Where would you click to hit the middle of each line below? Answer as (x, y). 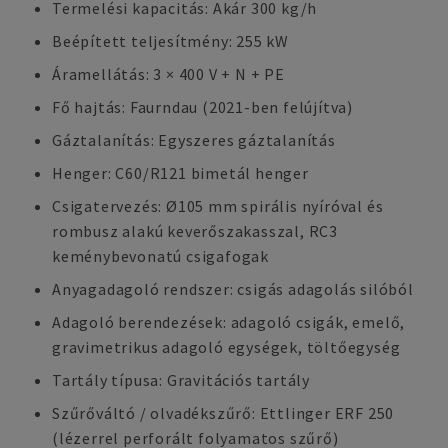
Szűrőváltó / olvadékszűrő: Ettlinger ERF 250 (223, 413)
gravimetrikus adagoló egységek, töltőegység (226, 347)
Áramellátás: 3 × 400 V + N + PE (168, 74)
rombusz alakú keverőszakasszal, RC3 (195, 231)
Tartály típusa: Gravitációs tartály (181, 380)
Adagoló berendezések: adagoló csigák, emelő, (229, 322)
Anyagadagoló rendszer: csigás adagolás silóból (233, 289)
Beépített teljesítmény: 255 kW (170, 41)
